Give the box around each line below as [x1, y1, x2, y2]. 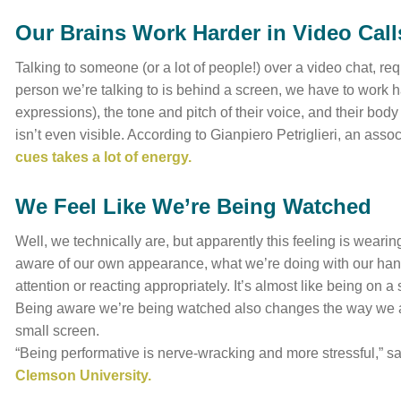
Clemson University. [15, 368, 152, 383]
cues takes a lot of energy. [15, 149, 192, 165]
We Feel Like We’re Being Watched [15, 194, 372, 218]
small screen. [15, 323, 100, 338]
